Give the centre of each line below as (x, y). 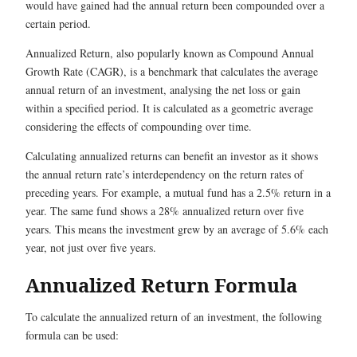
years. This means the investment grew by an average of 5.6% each (177, 229)
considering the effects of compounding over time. (143, 126)
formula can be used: (72, 335)
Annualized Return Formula (161, 285)
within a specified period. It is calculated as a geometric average (169, 108)
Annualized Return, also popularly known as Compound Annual (170, 53)
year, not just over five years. (91, 247)
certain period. (60, 24)
